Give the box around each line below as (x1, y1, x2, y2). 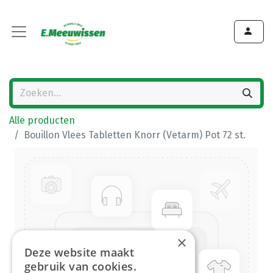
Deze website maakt (24, 245, 135, 260)
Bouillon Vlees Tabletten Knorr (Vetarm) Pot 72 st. (24, 129, 246, 141)
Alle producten (9, 115, 75, 126)
